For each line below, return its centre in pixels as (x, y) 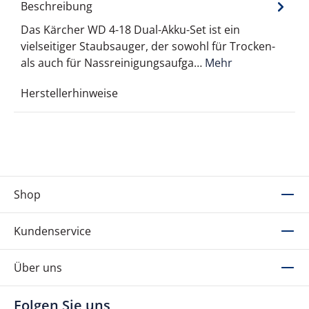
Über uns (38, 268)
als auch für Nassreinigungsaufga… (113, 63)
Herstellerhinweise (69, 93)
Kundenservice (52, 231)
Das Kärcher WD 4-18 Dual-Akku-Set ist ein (130, 30)
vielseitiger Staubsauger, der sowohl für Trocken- (148, 47)
